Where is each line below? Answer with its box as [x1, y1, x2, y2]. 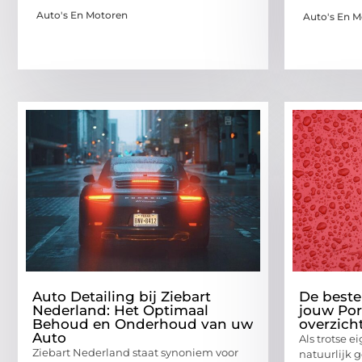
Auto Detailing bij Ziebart [32, 288, 211, 305]
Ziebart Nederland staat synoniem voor [32, 345, 238, 359]
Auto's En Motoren [36, 8, 128, 21]
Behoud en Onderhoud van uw [32, 315, 253, 332]
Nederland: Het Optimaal [32, 301, 208, 318]
